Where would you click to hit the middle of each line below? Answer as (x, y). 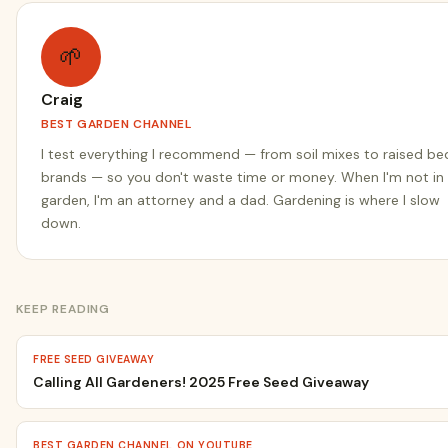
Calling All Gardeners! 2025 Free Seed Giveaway (201, 382)
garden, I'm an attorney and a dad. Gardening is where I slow (240, 200)
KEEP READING (63, 309)
